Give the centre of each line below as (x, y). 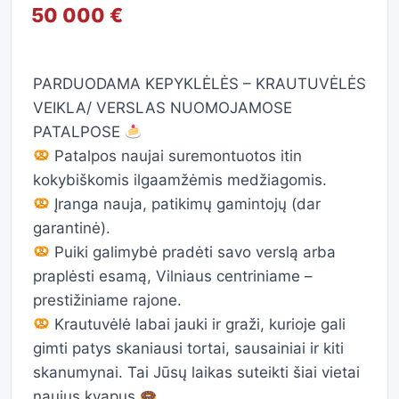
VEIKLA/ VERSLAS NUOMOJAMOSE (163, 108)
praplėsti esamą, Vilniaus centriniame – (173, 276)
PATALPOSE (79, 132)
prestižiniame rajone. (107, 300)
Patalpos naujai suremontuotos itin (176, 156)
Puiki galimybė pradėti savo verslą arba (193, 252)
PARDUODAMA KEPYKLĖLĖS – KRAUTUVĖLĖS (199, 84)
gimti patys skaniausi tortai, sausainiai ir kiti (188, 348)
